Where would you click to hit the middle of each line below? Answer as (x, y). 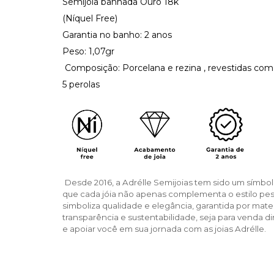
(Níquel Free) (90, 18)
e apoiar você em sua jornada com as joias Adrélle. (164, 229)
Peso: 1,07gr (88, 51)
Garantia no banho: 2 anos (117, 35)
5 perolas (82, 84)
